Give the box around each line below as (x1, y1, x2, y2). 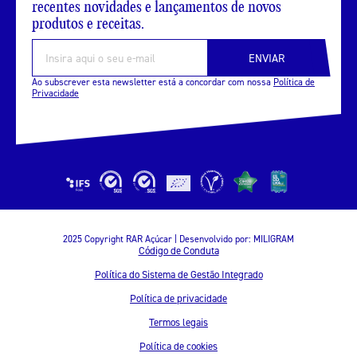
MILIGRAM (253, 233, 294, 245)
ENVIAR (248, 50, 284, 65)
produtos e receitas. (32, 14, 144, 34)
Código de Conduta (138, 244, 219, 257)
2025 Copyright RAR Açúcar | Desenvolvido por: (63, 233, 253, 245)
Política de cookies (139, 339, 218, 353)
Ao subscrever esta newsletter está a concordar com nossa (32, 76, 273, 88)
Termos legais (149, 316, 208, 329)
